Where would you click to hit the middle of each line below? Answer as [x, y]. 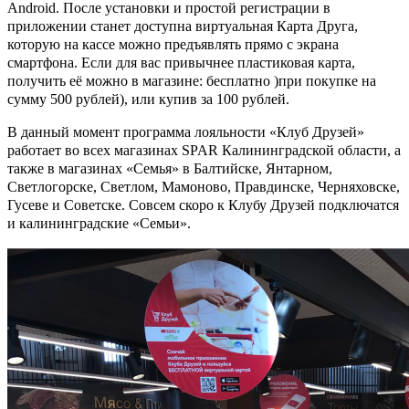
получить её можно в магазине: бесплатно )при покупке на [192, 80]
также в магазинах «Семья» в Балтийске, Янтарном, [170, 168]
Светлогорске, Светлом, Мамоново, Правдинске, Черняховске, [204, 186]
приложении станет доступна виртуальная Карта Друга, [183, 26]
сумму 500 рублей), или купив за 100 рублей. [148, 99]
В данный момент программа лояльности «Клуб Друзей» [186, 131]
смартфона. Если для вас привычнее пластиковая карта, [181, 62]
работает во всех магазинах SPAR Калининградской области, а [204, 150]
